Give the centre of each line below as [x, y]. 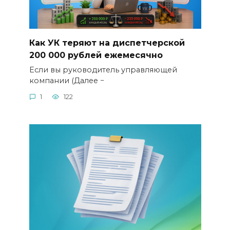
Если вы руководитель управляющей [103, 70]
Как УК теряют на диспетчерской [107, 43]
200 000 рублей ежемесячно [96, 55]
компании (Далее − [66, 80]
